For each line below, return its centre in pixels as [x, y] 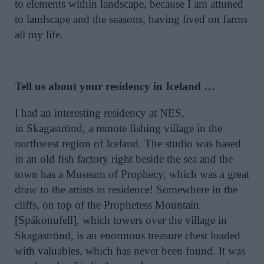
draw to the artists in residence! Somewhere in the [126, 190]
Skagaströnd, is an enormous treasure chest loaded [128, 236]
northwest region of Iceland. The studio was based [128, 144]
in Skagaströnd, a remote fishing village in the [118, 128]
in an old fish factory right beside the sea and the [124, 159]
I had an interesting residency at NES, [100, 113]
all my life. [39, 34]
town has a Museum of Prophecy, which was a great [132, 174]
